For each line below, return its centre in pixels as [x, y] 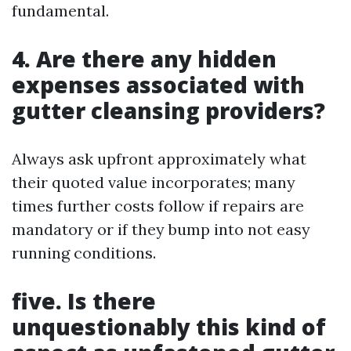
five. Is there [84, 301]
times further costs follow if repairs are [158, 206]
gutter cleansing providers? [168, 110]
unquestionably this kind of [169, 327]
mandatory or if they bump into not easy [161, 229]
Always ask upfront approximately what [159, 159]
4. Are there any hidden [144, 59]
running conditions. [84, 253]
